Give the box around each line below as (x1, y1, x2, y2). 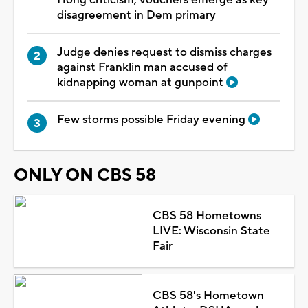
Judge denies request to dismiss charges (57, 44, 272, 60)
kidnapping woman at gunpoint (57, 74, 226, 90)
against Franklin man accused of (57, 59, 228, 75)
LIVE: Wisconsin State (152, 223, 270, 239)
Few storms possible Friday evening (57, 111, 248, 127)
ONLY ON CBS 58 (14, 164, 156, 187)
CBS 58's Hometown (152, 288, 264, 304)
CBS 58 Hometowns (152, 208, 261, 224)
